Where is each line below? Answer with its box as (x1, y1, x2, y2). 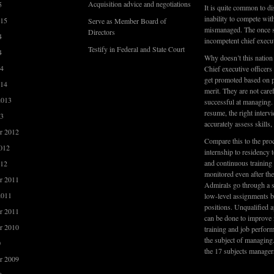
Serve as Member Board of (88, 16, 166, 26)
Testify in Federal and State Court (88, 44, 185, 54)
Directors (88, 27, 115, 37)
